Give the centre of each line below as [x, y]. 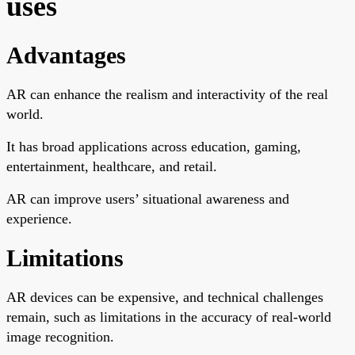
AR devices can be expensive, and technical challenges [165, 297]
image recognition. [60, 336]
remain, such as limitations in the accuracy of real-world [169, 317]
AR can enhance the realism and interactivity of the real [167, 94]
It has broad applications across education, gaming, [154, 146]
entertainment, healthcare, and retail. [112, 166]
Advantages [66, 55]
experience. [39, 218]
